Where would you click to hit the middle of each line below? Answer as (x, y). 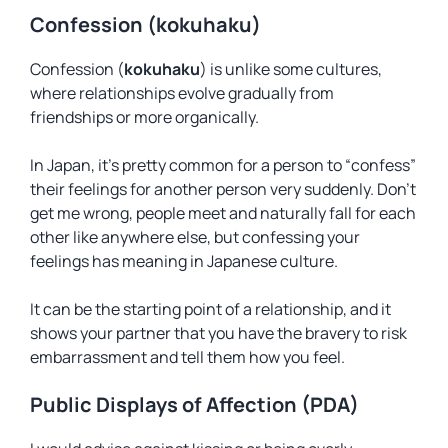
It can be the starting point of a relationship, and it (210, 309)
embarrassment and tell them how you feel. (187, 357)
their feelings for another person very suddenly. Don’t (223, 189)
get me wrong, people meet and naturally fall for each (223, 213)
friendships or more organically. (144, 117)
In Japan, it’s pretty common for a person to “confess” (223, 165)
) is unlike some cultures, (291, 69)
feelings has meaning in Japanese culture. (184, 261)
